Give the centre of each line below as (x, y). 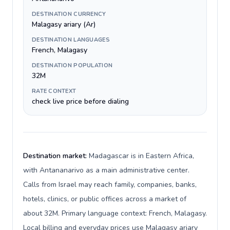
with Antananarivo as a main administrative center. (106, 170)
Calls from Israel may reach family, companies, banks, (110, 185)
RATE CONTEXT (54, 91)
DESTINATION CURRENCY (69, 14)
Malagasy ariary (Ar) (64, 24)
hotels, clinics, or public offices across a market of (105, 199)
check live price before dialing (80, 101)
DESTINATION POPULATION (72, 65)
